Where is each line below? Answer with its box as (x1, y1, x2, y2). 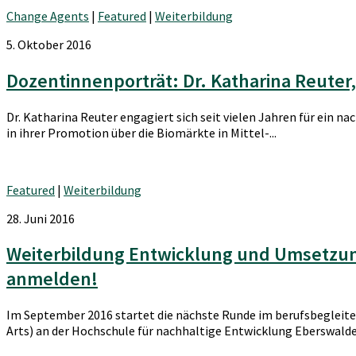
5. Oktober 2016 (6, 36, 91, 52)
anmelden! (6, 266, 98, 292)
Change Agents (6, 7, 89, 24)
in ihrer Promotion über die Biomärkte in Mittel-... (6, 124, 277, 141)
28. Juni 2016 (6, 210, 75, 226)
